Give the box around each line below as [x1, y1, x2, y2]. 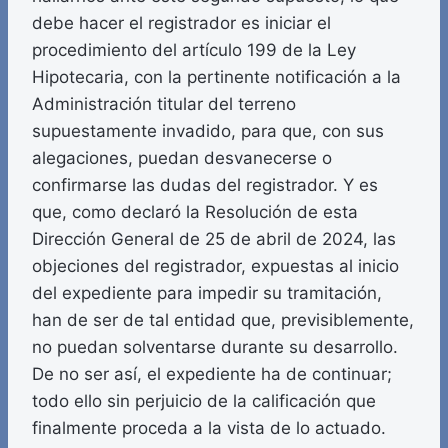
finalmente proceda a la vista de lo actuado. [32, 418, 386, 439]
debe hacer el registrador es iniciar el [32, 13, 331, 34]
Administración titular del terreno [32, 94, 296, 115]
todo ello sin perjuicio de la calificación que [32, 391, 376, 412]
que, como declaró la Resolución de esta [32, 202, 358, 223]
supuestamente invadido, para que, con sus [32, 121, 384, 142]
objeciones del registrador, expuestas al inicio [32, 256, 399, 277]
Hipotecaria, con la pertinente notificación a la [32, 67, 401, 88]
